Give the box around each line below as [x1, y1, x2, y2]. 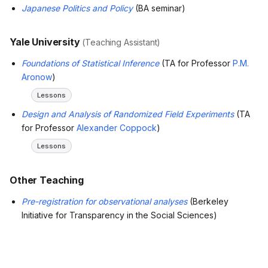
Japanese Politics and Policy [22, 3, 133, 13]
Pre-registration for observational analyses [22, 196, 187, 206]
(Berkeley [187, 196, 229, 206]
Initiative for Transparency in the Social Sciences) [22, 210, 217, 220]
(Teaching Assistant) [82, 37, 161, 47]
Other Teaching [10, 174, 84, 186]
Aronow [22, 72, 52, 82]
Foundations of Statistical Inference [22, 58, 159, 68]
